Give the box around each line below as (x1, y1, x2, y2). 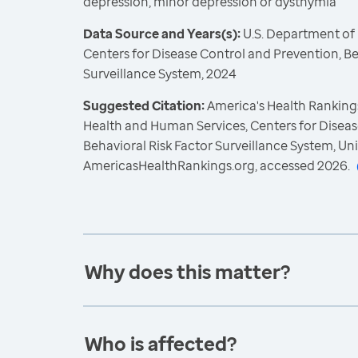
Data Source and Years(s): (83, 25, 241, 42)
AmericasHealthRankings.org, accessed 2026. (83, 157, 350, 174)
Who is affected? (85, 330, 237, 356)
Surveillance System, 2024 (83, 65, 237, 82)
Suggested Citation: (83, 97, 207, 114)
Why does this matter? (85, 258, 290, 284)
